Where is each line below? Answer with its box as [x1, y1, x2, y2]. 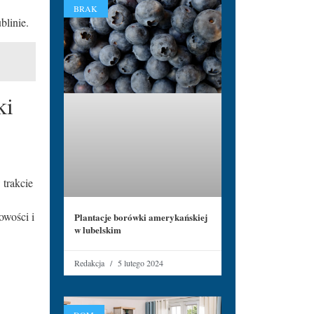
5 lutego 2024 [116, 257, 163, 269]
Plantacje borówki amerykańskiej [74, 210, 207, 224]
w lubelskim [74, 223, 121, 237]
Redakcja [74, 257, 107, 269]
